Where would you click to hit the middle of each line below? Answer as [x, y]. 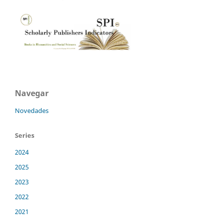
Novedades [32, 110]
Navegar [32, 93]
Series [25, 135]
